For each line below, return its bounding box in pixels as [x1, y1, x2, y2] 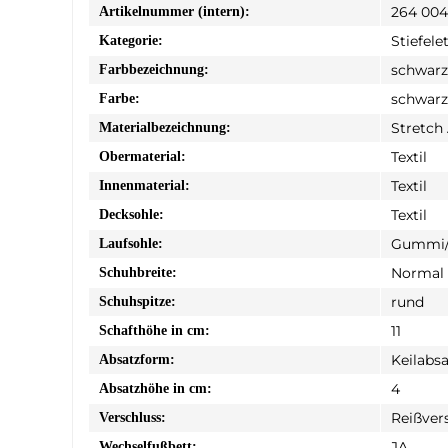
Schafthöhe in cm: [99, 322, 210, 338]
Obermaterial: [99, 148, 186, 164]
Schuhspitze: [99, 293, 176, 309]
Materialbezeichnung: [99, 119, 231, 135]
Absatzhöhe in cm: [99, 380, 212, 396]
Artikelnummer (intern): [99, 3, 250, 19]
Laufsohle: [99, 235, 163, 251]
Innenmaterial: [99, 177, 190, 193]
